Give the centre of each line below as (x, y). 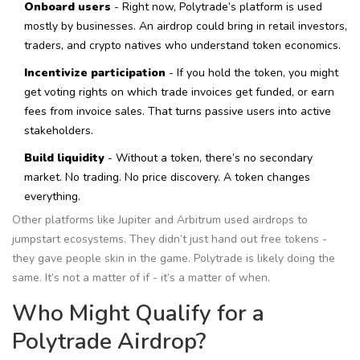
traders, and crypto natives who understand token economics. (182, 46)
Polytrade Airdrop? (109, 342)
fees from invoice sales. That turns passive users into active (178, 112)
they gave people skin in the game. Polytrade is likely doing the (174, 259)
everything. (52, 197)
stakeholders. (59, 131)
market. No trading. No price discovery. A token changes (167, 178)
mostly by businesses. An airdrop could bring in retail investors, (186, 27)
